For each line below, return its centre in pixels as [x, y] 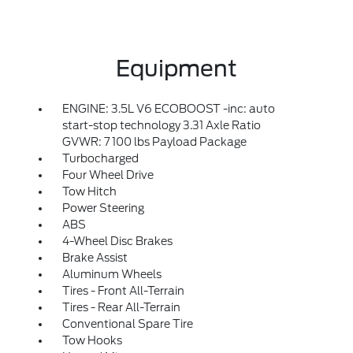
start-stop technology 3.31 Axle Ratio [161, 125]
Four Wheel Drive [108, 175]
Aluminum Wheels [111, 274]
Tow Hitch [89, 191]
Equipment [176, 69]
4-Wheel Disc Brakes [117, 241]
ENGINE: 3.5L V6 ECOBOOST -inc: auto [168, 109]
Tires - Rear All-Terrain [121, 307]
